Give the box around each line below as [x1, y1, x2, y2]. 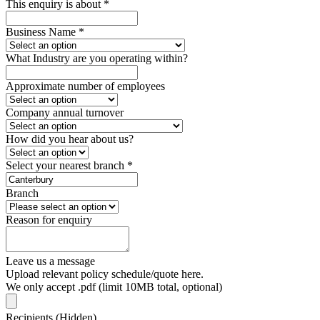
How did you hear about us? [6, 133, 134, 146]
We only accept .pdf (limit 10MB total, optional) [6, 281, 222, 294]
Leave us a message [6, 255, 95, 268]
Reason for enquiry [6, 214, 92, 226]
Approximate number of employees [6, 80, 165, 93]
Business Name [6, 26, 79, 39]
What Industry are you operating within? [6, 52, 188, 65]
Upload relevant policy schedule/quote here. [6, 268, 204, 281]
